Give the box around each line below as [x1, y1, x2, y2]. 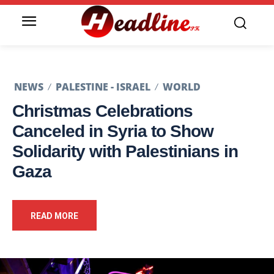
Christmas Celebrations [12, 102, 193, 121]
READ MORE [31, 211, 78, 221]
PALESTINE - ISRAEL [56, 80, 150, 94]
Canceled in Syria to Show [12, 122, 213, 141]
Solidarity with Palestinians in [12, 142, 238, 161]
